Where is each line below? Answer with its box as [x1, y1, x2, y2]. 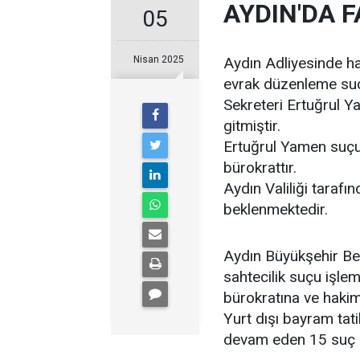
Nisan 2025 [133, 54, 184, 65]
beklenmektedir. [223, 200, 328, 219]
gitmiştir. [223, 117, 280, 135]
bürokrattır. [223, 158, 297, 177]
